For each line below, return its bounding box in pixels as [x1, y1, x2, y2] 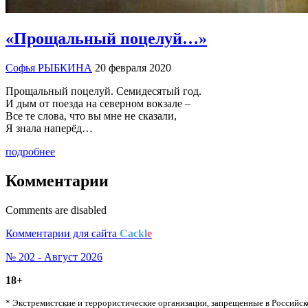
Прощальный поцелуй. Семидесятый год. [5, 85, 201, 98]
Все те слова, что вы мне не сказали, [5, 110, 177, 122]
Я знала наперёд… [5, 122, 93, 135]
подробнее [5, 146, 55, 158]
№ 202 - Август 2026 [5, 250, 102, 263]
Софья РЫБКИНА [5, 62, 92, 74]
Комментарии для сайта [5, 227, 120, 239]
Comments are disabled [5, 203, 107, 216]
